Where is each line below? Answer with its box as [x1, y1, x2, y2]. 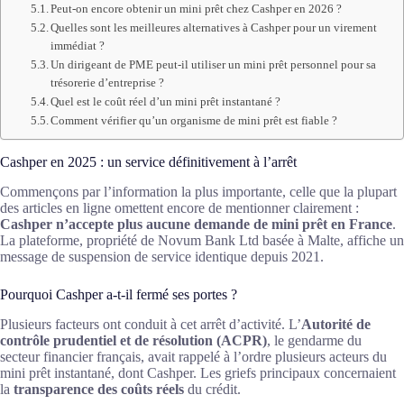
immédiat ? [50, 39, 106, 53]
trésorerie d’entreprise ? [50, 76, 165, 90]
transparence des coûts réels [14, 381, 184, 397]
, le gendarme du [267, 332, 362, 348]
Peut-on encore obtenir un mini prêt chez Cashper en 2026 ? [50, 2, 343, 16]
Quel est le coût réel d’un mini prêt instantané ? [50, 95, 281, 109]
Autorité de [301, 316, 371, 332]
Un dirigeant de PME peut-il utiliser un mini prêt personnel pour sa [50, 58, 377, 72]
